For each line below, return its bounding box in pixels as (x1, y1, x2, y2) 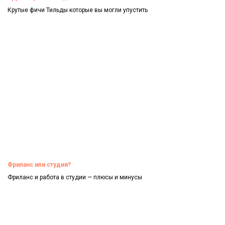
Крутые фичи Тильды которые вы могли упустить (8, 7, 148, 14)
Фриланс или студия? (8, 161, 71, 168)
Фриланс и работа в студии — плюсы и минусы (8, 173, 142, 181)
